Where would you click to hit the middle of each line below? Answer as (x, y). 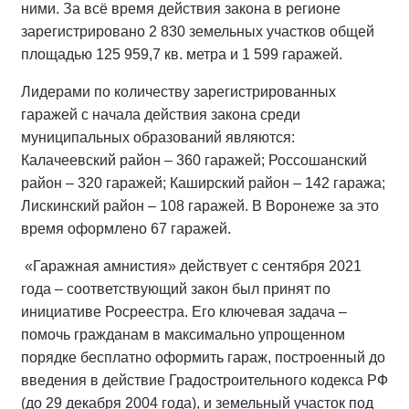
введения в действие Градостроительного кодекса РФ (204, 381)
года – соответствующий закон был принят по (176, 289)
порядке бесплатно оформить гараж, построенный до (203, 358)
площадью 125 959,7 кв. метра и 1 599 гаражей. (182, 55)
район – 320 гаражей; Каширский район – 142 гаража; (203, 184)
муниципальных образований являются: (158, 138)
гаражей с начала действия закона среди (161, 115)
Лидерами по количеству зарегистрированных (178, 92)
